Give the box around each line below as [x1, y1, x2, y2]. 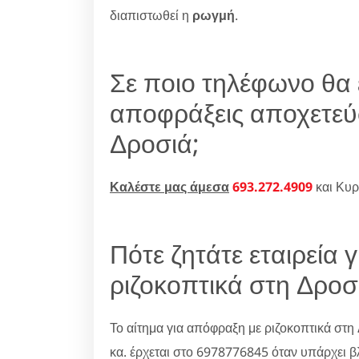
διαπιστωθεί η [110, 6, 192, 24]
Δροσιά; [110, 125, 200, 160]
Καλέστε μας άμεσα [110, 177, 229, 196]
